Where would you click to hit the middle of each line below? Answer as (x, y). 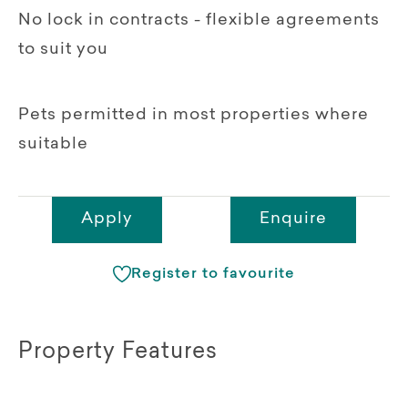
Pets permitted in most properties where (194, 115)
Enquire (293, 219)
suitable (53, 144)
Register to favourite (213, 274)
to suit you (63, 50)
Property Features (118, 352)
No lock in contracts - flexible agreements (199, 20)
